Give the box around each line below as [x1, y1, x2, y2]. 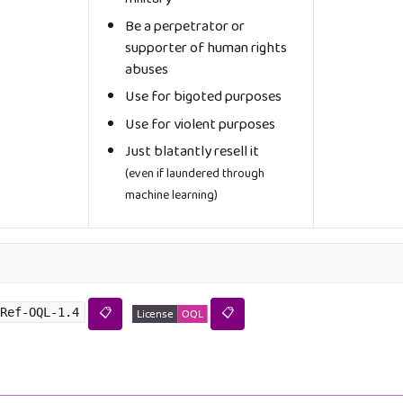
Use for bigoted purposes [125, 85, 282, 110]
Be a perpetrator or [125, 13, 245, 39]
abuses [125, 57, 168, 82]
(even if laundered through [125, 163, 264, 184]
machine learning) [125, 184, 218, 205]
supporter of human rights [125, 35, 287, 60]
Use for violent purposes [125, 112, 275, 137]
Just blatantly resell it [125, 139, 259, 164]
